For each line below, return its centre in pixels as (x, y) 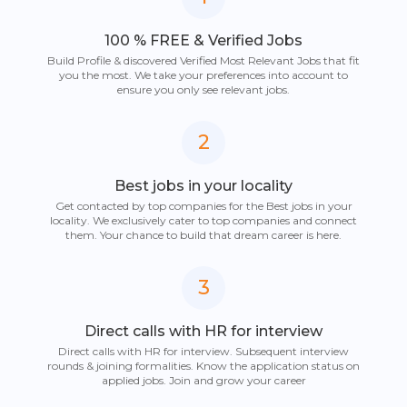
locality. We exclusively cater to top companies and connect (203, 220)
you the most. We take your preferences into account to (203, 74)
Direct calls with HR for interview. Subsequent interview (203, 351)
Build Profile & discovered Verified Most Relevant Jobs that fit (203, 60)
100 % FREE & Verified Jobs (203, 40)
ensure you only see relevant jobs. (203, 89)
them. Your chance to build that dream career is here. (203, 234)
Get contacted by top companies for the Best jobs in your (203, 205)
